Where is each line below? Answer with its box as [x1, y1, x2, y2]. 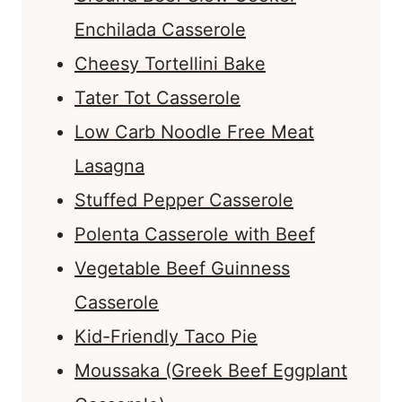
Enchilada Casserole [74, 19, 246, 41]
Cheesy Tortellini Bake [74, 53, 266, 75]
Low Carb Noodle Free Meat [74, 121, 314, 144]
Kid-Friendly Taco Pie [74, 326, 258, 348]
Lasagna [74, 155, 144, 178]
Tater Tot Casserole [74, 87, 240, 109]
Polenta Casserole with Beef [74, 223, 315, 246]
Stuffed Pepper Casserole [74, 189, 293, 212]
